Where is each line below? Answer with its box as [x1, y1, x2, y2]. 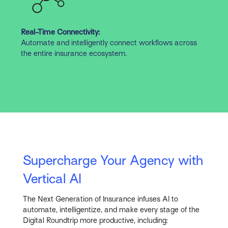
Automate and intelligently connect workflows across [20, 39, 197, 47]
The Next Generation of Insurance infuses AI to [23, 194, 179, 203]
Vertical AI [23, 170, 82, 186]
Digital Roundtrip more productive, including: [23, 216, 168, 224]
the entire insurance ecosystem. [20, 49, 127, 58]
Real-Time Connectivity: [20, 28, 100, 37]
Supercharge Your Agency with [23, 152, 204, 168]
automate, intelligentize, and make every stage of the [23, 205, 200, 214]
